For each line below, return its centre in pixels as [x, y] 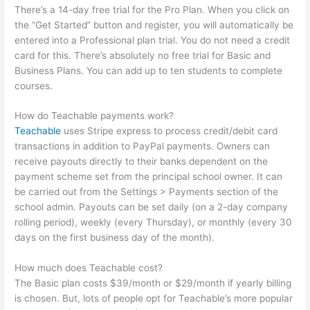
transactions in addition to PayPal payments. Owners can [143, 146]
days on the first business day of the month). [115, 238]
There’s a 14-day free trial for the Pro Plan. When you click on [152, 9]
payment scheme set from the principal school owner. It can [149, 177]
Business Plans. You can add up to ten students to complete [149, 70]
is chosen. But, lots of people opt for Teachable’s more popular [154, 299]
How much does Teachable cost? [89, 268]
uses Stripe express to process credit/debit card [170, 131]
